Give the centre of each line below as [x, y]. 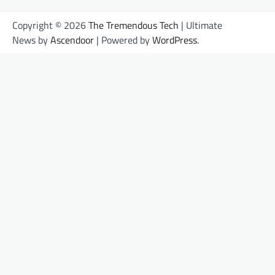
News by [31, 40]
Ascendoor [72, 40]
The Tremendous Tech [134, 25]
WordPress [175, 40]
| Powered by [123, 40]
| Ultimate [200, 25]
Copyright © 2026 [50, 25]
